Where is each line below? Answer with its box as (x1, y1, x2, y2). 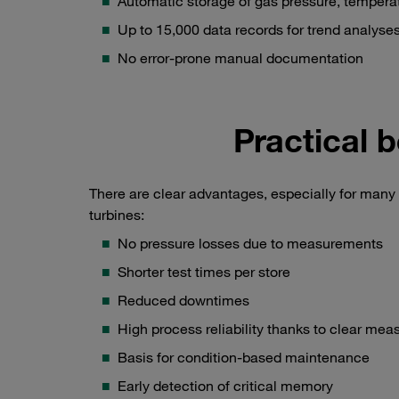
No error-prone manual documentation (118, 49, 363, 68)
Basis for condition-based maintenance (118, 348, 370, 367)
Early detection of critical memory (118, 377, 333, 395)
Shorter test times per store (118, 263, 290, 281)
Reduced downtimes (118, 291, 249, 310)
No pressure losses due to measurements (118, 234, 383, 253)
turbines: (89, 206, 144, 224)
